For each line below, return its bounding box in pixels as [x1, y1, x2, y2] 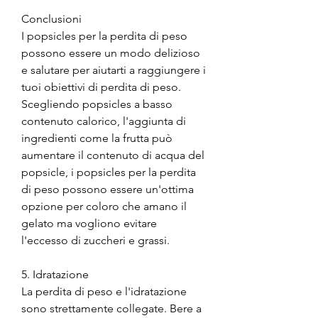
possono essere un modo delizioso [21, 45, 200, 60]
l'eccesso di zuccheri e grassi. [21, 233, 170, 247]
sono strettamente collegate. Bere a [21, 301, 202, 315]
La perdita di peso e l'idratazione [21, 284, 187, 298]
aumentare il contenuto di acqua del [21, 148, 204, 162]
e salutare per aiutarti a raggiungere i [21, 62, 206, 77]
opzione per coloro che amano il [21, 199, 187, 213]
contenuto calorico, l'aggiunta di [21, 114, 186, 128]
